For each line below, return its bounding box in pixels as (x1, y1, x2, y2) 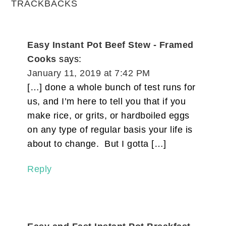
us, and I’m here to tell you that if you (27, 96, 186, 106)
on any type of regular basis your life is (27, 124, 193, 135)
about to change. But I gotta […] (27, 138, 166, 149)
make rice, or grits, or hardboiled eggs (27, 110, 190, 121)
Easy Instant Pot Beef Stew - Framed (27, 39, 194, 50)
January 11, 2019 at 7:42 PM (27, 68, 150, 78)
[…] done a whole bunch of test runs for (27, 82, 196, 92)
